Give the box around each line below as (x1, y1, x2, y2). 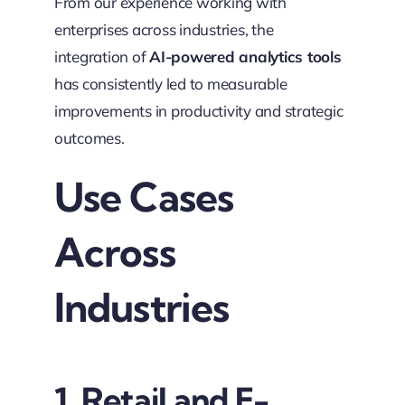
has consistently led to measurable (53, 73, 287, 93)
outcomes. (53, 127, 125, 147)
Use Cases (53, 172, 234, 221)
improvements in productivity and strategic (53, 100, 344, 120)
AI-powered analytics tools (149, 46, 342, 66)
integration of (53, 46, 150, 66)
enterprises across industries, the (53, 19, 274, 39)
